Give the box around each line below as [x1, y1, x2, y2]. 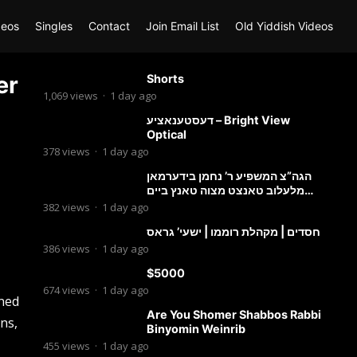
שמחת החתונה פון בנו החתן [146, 198, 282, 211]
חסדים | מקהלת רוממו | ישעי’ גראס [146, 225, 320, 238]
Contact [88, 19, 130, 33]
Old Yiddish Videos [235, 19, 333, 33]
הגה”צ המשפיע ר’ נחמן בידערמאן [146, 169, 312, 182]
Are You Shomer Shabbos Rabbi [146, 308, 321, 321]
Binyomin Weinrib [146, 322, 245, 335]
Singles [35, 19, 73, 33]
